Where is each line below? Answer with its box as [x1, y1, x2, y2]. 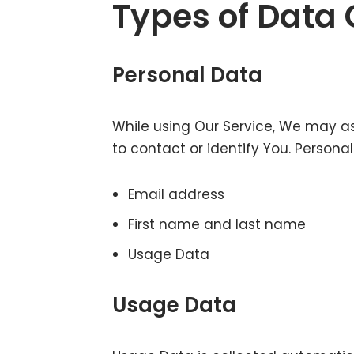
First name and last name [128, 215, 306, 234]
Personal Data [112, 61, 262, 89]
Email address [128, 185, 224, 204]
